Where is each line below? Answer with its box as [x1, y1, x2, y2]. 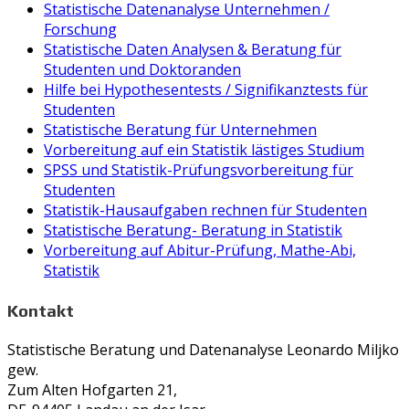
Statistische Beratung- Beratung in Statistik [44, 219, 342, 240]
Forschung [44, 18, 117, 39]
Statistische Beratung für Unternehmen [44, 119, 317, 140]
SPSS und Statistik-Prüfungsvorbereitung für [44, 159, 353, 180]
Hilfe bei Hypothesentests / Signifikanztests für [44, 79, 368, 100]
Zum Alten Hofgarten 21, [7, 380, 177, 401]
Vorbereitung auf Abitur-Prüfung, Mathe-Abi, [44, 239, 356, 260]
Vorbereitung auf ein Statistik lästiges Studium [44, 139, 364, 160]
